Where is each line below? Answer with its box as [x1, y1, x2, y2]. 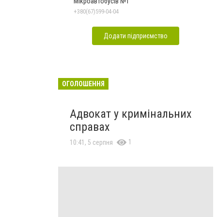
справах [70, 120, 110, 134]
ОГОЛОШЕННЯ [62, 79, 105, 88]
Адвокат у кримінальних [70, 107, 192, 121]
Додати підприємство [104, 31, 168, 40]
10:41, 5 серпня [70, 138, 113, 146]
